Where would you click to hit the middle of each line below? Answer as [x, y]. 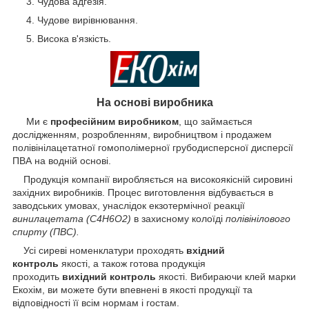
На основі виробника [154, 103]
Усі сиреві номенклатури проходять [99, 251]
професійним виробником [114, 122]
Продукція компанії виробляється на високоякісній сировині [152, 180]
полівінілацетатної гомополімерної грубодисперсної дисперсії [153, 148]
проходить [37, 277]
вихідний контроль [109, 277]
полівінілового [258, 219]
